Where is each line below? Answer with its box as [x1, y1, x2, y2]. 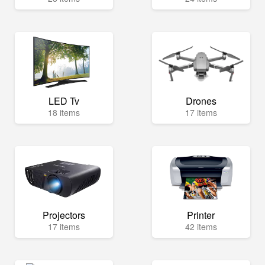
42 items [185, 221, 217, 233]
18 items [47, 106, 80, 119]
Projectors [42, 208, 85, 222]
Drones [185, 94, 216, 108]
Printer [187, 208, 215, 222]
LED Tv [48, 94, 79, 108]
